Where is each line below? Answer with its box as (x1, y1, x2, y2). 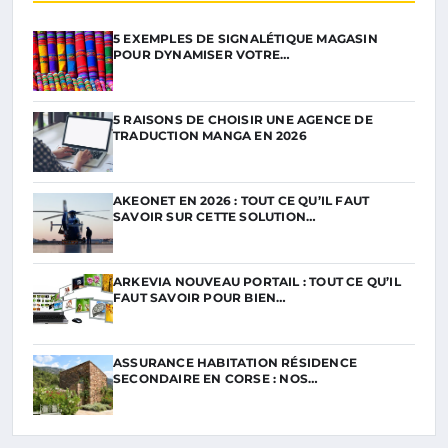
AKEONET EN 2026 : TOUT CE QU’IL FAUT (113, 193, 370, 209)
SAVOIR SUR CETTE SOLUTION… (113, 209, 317, 225)
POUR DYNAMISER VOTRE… (113, 47, 291, 63)
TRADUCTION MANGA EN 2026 (113, 128, 307, 144)
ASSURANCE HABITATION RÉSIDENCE (113, 355, 357, 371)
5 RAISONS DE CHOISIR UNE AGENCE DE (113, 112, 373, 128)
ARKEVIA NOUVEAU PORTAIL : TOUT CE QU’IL (113, 274, 401, 290)
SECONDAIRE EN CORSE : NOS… (113, 371, 319, 387)
